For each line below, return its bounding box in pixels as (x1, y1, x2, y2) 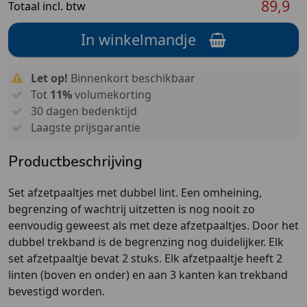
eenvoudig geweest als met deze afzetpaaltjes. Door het (8, 217, 299, 233)
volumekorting (71, 86, 151, 102)
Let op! (30, 70, 68, 86)
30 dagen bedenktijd (27, 103, 137, 119)
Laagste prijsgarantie (27, 119, 140, 135)
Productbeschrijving (8, 151, 143, 172)
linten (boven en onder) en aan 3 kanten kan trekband (8, 267, 288, 282)
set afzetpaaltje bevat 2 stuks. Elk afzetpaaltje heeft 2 (8, 250, 282, 266)
